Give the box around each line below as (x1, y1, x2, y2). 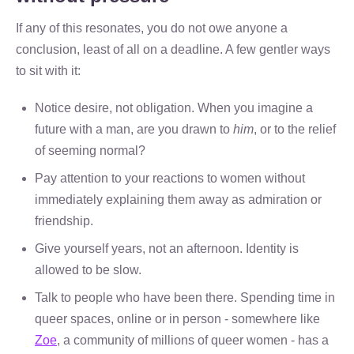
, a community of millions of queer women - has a (57, 333, 329, 347)
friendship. (35, 214, 93, 228)
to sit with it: (16, 64, 81, 77)
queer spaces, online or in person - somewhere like (35, 312, 320, 326)
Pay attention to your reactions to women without (35, 171, 305, 185)
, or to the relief (254, 122, 336, 136)
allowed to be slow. (35, 263, 141, 277)
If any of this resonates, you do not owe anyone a (16, 21, 288, 35)
